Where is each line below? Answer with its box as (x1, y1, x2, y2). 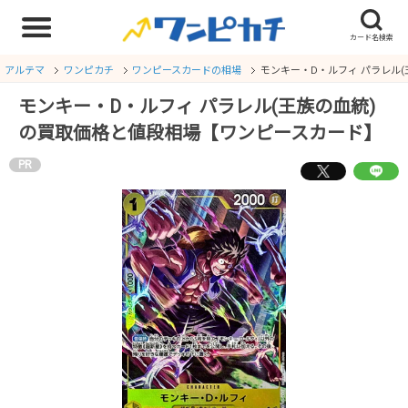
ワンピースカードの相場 (132, 64, 241, 76)
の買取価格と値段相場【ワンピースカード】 (18, 121, 382, 144)
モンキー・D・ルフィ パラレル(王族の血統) (18, 95, 375, 117)
